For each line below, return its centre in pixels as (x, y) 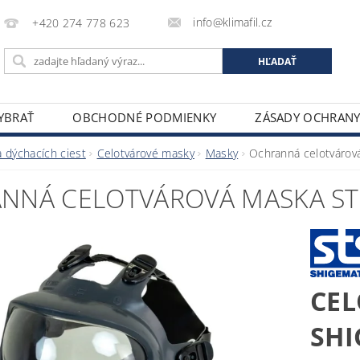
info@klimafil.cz (233, 22)
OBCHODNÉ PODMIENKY (145, 117)
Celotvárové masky (145, 153)
